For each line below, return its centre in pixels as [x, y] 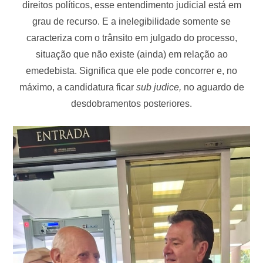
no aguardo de [214, 87]
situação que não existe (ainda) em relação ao [131, 55]
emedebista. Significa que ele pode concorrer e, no [131, 71]
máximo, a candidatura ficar [77, 87]
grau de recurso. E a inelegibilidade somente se [131, 22]
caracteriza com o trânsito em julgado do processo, [131, 38]
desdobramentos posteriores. [131, 104]
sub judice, [160, 87]
